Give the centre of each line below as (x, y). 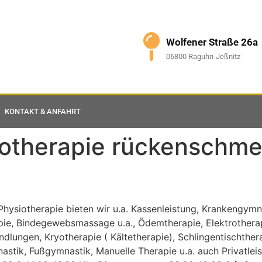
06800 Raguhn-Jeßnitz (203, 56)
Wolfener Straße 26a (212, 42)
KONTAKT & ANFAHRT (43, 111)
